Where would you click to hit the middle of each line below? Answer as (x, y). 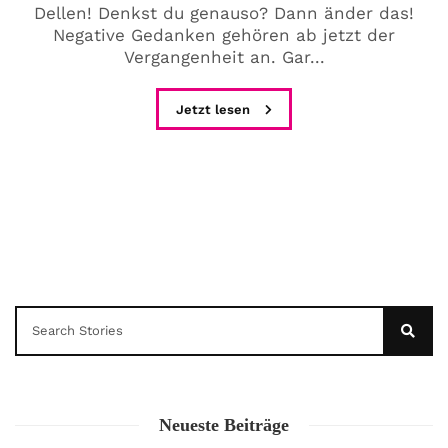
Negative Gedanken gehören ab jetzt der (224, 34)
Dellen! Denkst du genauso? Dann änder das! (224, 12)
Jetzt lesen (215, 109)
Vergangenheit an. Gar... (224, 56)
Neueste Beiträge (224, 424)
